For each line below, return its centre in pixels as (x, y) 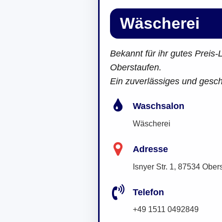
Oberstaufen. (136, 67)
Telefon (148, 192)
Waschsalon (159, 106)
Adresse (150, 149)
